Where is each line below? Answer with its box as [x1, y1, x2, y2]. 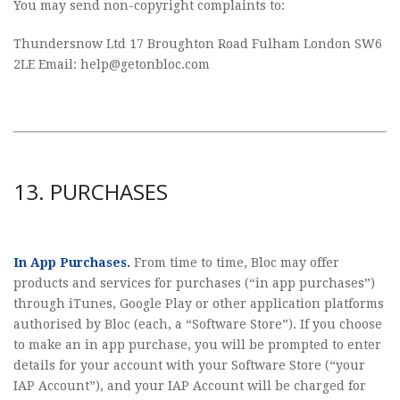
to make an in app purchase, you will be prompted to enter [13, 337, 381, 352]
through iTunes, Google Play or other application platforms [13, 296, 384, 311]
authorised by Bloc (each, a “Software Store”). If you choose [13, 317, 382, 331]
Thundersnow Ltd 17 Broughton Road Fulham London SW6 [13, 37, 382, 51]
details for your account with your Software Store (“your [13, 358, 365, 372]
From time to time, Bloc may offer [130, 255, 339, 270]
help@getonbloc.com [80, 57, 210, 71]
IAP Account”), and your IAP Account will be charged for [13, 379, 366, 393]
